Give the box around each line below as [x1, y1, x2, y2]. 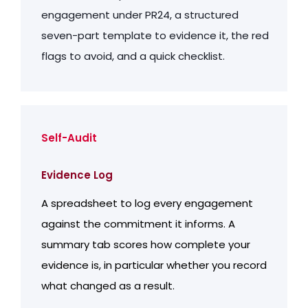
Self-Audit [41, 130, 97, 145]
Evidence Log [41, 167, 113, 182]
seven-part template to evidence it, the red [41, 27, 269, 43]
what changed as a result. [41, 278, 175, 293]
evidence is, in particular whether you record [41, 257, 267, 272]
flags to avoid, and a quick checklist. [41, 48, 225, 63]
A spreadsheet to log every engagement [41, 195, 253, 210]
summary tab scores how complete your [41, 236, 250, 252]
